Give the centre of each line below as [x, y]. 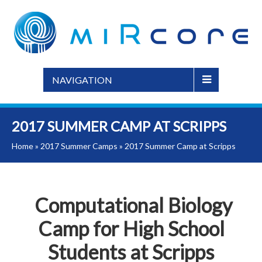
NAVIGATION [82, 80]
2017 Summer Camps [79, 146]
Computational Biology [131, 205]
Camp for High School [131, 228]
